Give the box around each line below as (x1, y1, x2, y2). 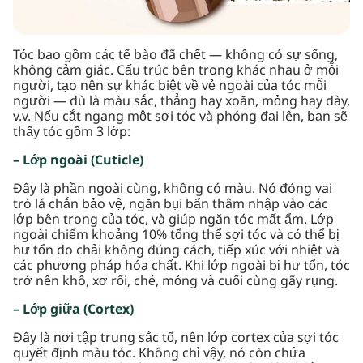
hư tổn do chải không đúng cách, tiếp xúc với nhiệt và (13, 241, 340, 260)
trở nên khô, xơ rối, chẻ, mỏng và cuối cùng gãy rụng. (13, 271, 338, 291)
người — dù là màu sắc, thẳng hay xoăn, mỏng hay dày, (13, 92, 350, 111)
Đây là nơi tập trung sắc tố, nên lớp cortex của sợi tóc (13, 328, 339, 348)
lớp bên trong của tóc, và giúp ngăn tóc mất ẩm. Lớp (13, 210, 334, 229)
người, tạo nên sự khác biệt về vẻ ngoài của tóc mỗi (13, 76, 327, 96)
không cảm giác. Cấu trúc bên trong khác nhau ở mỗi (13, 61, 339, 80)
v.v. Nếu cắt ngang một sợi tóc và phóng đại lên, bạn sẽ (13, 107, 348, 126)
